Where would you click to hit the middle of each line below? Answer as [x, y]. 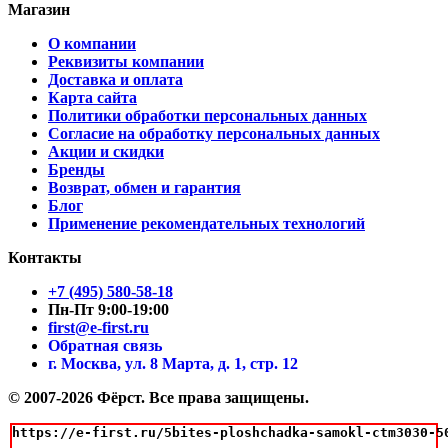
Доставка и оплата [115, 79]
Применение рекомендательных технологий [206, 223]
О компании [92, 43]
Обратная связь [105, 345]
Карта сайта [92, 97]
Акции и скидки [106, 151]
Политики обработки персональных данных [207, 115]
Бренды [76, 169]
